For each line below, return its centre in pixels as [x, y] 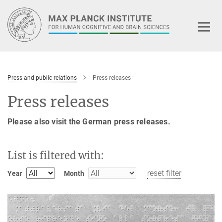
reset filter [164, 173]
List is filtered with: [56, 155]
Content [16, 23]
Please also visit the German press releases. [89, 121]
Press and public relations [42, 78]
